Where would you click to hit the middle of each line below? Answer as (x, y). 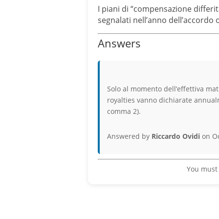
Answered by (130, 136)
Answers (120, 43)
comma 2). (124, 111)
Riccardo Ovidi (176, 136)
